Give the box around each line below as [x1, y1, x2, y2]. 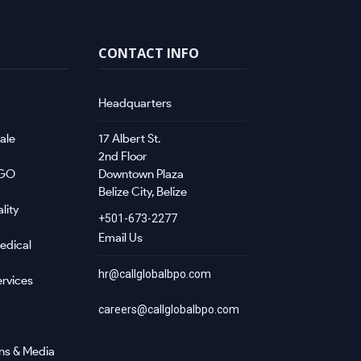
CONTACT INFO [98, 44, 199, 62]
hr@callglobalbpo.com [98, 268, 211, 280]
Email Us [98, 230, 143, 245]
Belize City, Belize [98, 185, 187, 199]
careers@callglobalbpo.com [98, 303, 239, 316]
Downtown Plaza [98, 167, 184, 181]
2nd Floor [98, 149, 147, 164]
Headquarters [98, 96, 172, 110]
